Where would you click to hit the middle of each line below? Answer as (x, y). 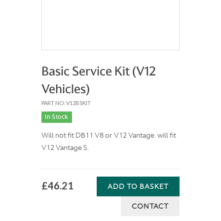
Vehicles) (66, 89)
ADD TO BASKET (138, 186)
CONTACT (150, 206)
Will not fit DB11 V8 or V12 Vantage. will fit (109, 135)
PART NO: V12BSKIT (66, 103)
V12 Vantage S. (65, 147)
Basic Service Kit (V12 (99, 71)
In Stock (57, 117)
